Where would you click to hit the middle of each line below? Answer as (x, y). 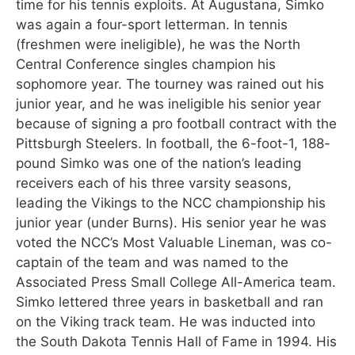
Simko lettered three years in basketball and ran (170, 302)
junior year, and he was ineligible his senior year (168, 103)
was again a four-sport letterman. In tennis (152, 24)
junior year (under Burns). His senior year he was (171, 222)
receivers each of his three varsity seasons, (154, 183)
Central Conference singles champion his (146, 64)
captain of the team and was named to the (152, 262)
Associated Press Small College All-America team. (176, 282)
